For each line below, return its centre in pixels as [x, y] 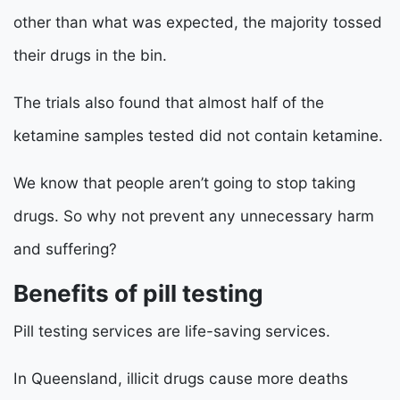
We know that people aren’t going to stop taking [184, 183]
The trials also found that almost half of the [169, 103]
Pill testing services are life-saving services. [172, 331]
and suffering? [65, 249]
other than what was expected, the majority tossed [198, 22]
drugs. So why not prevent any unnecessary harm [194, 216]
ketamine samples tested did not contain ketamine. [198, 136]
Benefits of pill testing [138, 294]
